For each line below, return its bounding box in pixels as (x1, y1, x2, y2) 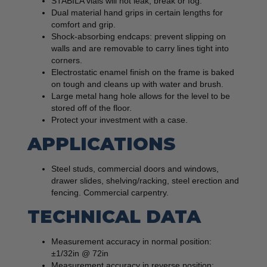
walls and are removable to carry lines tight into (51, 44, 229, 54)
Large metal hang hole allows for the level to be (51, 91, 230, 101)
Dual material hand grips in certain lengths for (51, 8, 223, 18)
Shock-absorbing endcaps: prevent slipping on (51, 32, 226, 42)
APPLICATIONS (27, 133, 175, 156)
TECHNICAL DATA (27, 206, 201, 228)
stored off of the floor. (51, 103, 132, 113)
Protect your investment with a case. (51, 115, 188, 125)
